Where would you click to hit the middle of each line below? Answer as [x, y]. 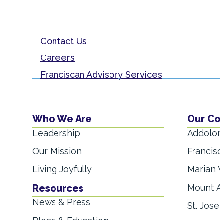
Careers [57, 58]
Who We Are [62, 119]
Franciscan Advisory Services [101, 74]
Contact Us [64, 41]
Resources [58, 188]
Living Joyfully [62, 169]
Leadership [56, 133]
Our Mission [57, 151]
